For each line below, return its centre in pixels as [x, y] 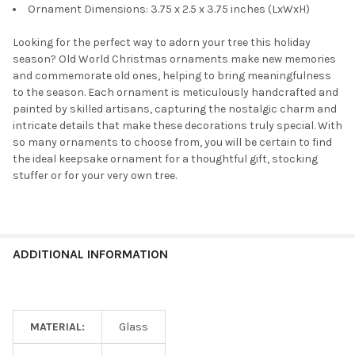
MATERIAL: [57, 327]
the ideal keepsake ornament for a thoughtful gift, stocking [165, 159]
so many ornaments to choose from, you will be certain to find [172, 143]
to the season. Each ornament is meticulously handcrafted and [176, 93]
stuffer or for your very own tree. [95, 176]
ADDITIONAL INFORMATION [90, 254]
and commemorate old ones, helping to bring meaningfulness [172, 76]
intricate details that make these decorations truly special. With [177, 126]
